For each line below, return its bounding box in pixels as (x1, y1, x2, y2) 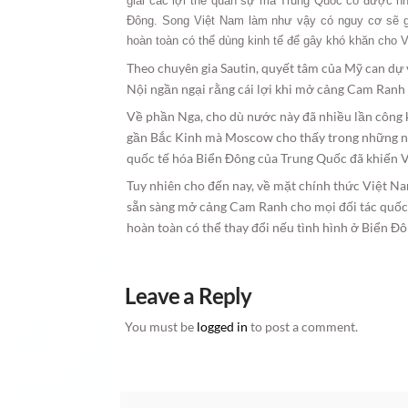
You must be (125, 318, 198, 334)
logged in (197, 318, 249, 334)
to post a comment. (248, 318, 359, 334)
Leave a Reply (125, 281, 252, 309)
